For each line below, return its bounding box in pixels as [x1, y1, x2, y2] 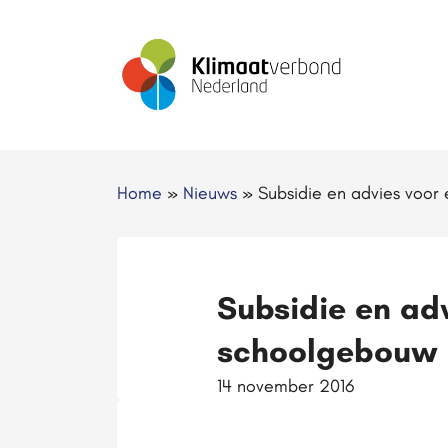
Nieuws [183, 182, 237, 204]
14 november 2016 [217, 375, 355, 397]
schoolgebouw [217, 332, 438, 370]
